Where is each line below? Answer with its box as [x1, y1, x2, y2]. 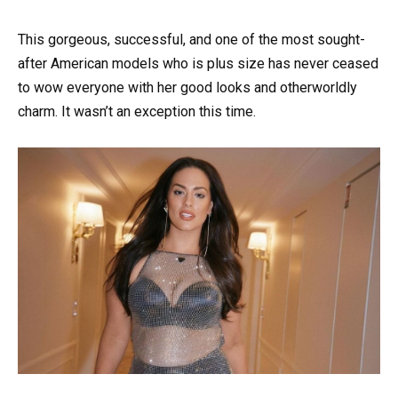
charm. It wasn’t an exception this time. [18, 102, 256, 120]
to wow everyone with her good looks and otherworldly [18, 78, 357, 96]
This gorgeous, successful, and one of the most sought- [18, 30, 365, 48]
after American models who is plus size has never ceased [18, 54, 378, 72]
